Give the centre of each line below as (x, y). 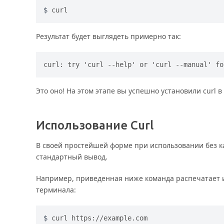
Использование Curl (95, 125)
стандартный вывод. (72, 156)
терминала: (56, 189)
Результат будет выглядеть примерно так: (108, 36)
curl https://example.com (99, 218)
